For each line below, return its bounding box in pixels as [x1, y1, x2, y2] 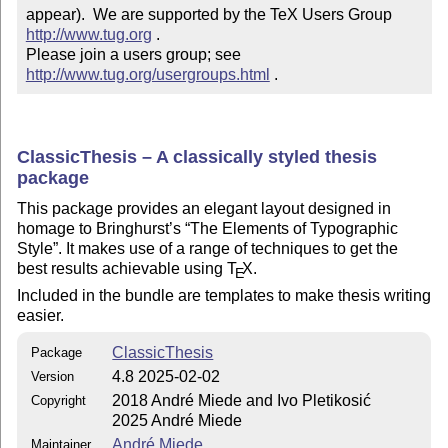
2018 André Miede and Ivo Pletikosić [112, 392, 372, 410]
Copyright [31, 393, 87, 409]
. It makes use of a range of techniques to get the [58, 240, 399, 258]
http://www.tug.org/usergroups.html [25, 66, 270, 84]
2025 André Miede [112, 412, 243, 430]
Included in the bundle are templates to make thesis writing [17, 286, 432, 304]
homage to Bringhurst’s [17, 220, 186, 238]
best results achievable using [17, 260, 228, 278]
